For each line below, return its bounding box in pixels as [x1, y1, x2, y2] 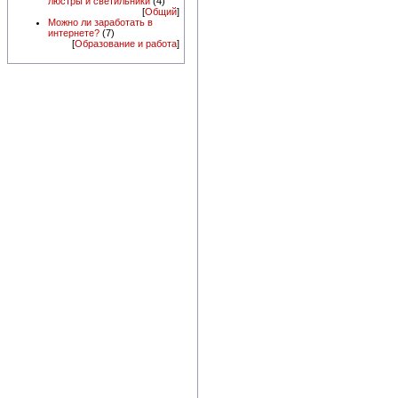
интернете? [48, 28, 99, 39]
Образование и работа [75, 38, 177, 50]
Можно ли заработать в [48, 17, 153, 28]
